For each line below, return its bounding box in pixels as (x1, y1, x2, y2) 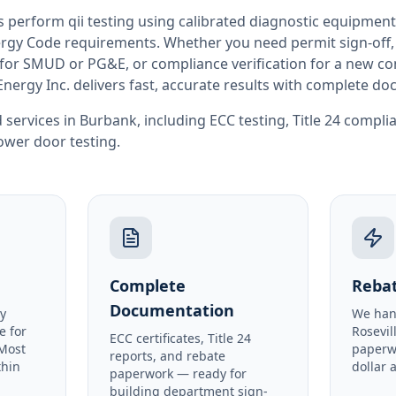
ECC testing (209, 110, 286, 130)
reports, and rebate (109, 347, 225, 364)
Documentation (109, 300, 234, 321)
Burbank (80, 110, 137, 130)
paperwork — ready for (109, 365, 247, 382)
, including (137, 110, 206, 130)
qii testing (68, 11, 134, 31)
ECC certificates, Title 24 (109, 330, 251, 346)
